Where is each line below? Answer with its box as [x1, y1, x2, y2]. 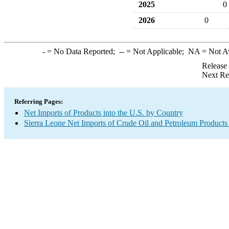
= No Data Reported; [44, 47, 119, 56]
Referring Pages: [14, 98, 63, 105]
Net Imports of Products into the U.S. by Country [24, 108, 183, 117]
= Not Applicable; [124, 47, 188, 56]
